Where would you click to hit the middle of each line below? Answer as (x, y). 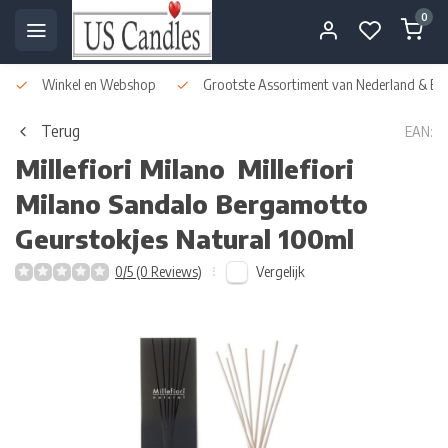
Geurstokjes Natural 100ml (184, 239)
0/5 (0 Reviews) (158, 271)
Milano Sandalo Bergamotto (191, 204)
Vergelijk (280, 271)
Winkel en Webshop (97, 84)
